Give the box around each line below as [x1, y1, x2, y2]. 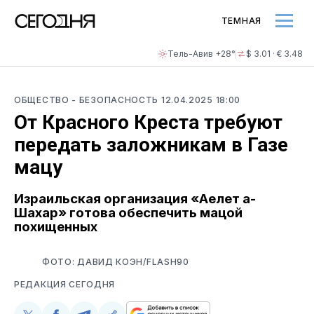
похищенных [14, 218, 97, 235]
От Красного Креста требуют [14, 111, 282, 134]
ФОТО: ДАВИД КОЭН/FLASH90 [42, 256, 189, 267]
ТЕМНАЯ [221, 15, 261, 26]
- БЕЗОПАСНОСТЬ [71, 95, 161, 105]
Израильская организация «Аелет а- [14, 190, 256, 207]
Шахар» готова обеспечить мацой [14, 204, 243, 221]
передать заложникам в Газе [14, 133, 288, 156]
